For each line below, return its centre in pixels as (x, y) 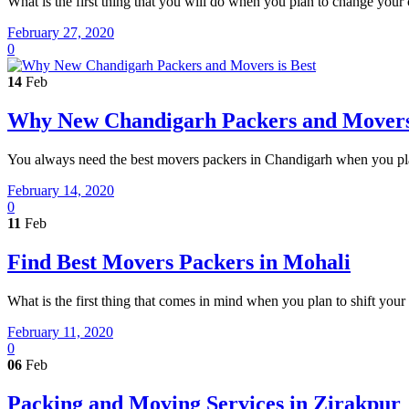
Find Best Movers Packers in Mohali (179, 262)
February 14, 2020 (61, 190)
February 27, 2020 (61, 33)
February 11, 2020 (60, 331)
